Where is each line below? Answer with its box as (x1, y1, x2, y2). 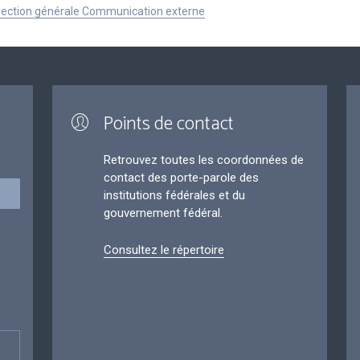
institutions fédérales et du (103, 188, 245, 203)
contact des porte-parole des (103, 170, 259, 186)
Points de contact (103, 109, 234, 140)
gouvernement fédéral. (103, 206, 223, 221)
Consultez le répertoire (103, 243, 224, 258)
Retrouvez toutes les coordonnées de (103, 153, 304, 168)
